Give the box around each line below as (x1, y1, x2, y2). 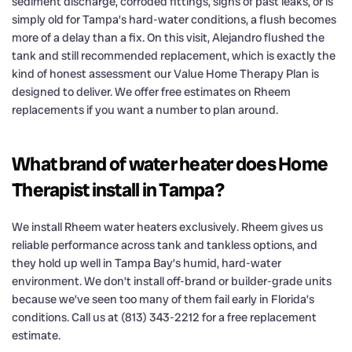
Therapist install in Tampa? (12, 177, 224, 202)
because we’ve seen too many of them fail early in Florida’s (12, 291, 314, 307)
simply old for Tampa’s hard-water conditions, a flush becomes (12, 11, 336, 27)
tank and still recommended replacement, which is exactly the (12, 47, 335, 64)
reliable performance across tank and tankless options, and (12, 236, 317, 253)
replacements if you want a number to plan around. (12, 101, 278, 118)
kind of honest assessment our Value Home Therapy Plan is (12, 65, 319, 82)
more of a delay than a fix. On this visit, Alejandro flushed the (12, 29, 324, 46)
